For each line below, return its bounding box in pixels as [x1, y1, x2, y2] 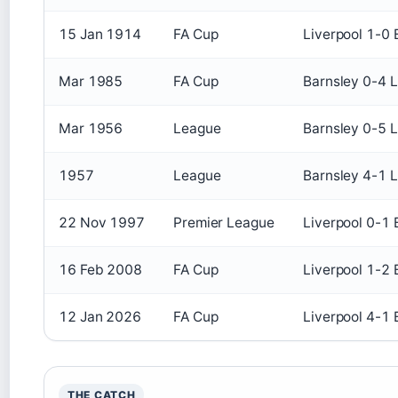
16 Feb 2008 [59, 260, 142, 278]
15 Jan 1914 [59, 25, 141, 43]
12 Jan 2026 [59, 307, 141, 325]
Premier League [173, 213, 275, 231]
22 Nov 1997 [59, 213, 145, 231]
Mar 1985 [59, 72, 123, 90]
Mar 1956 [59, 119, 123, 137]
